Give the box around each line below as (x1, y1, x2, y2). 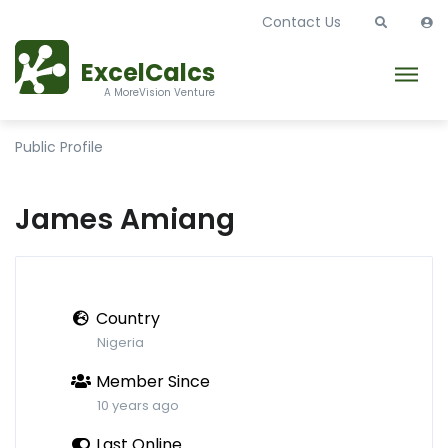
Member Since (96, 370, 210, 393)
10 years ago (97, 396, 179, 415)
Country (96, 307, 160, 330)
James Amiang (15, 200, 235, 239)
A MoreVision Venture (104, 85, 215, 100)
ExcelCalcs (81, 56, 215, 89)
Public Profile (15, 137, 103, 157)
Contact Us (262, 12, 341, 32)
